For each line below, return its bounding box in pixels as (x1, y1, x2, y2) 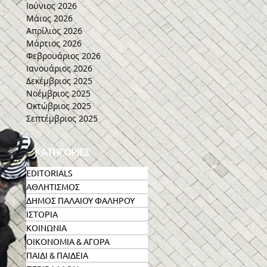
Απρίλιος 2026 (26, 25, 82, 36)
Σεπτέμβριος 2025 (26, 113, 98, 124)
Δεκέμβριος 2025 (26, 75, 92, 86)
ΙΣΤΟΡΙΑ (26, 209, 58, 219)
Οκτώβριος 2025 (26, 100, 91, 111)
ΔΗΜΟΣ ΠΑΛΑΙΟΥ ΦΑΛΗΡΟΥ (26, 195, 135, 206)
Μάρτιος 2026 (26, 38, 82, 49)
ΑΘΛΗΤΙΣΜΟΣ (26, 181, 80, 192)
